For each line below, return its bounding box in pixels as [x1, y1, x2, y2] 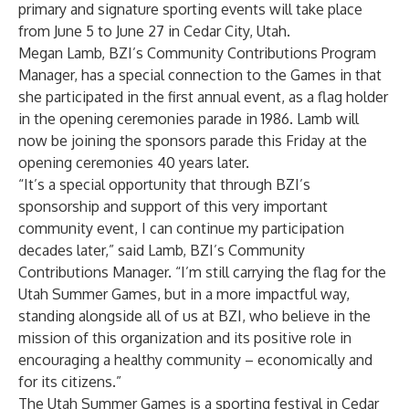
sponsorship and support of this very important [18, 197, 328, 215]
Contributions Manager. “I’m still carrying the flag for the [18, 263, 386, 281]
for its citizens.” [18, 372, 121, 391]
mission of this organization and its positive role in [18, 329, 351, 347]
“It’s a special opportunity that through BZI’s [18, 175, 310, 194]
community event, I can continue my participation [18, 219, 344, 237]
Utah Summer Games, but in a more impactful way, [18, 285, 350, 303]
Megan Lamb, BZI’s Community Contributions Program [18, 44, 376, 62]
